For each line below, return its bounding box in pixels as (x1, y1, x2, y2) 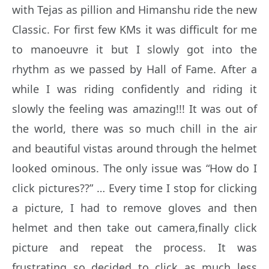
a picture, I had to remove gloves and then (12, 200, 257, 215)
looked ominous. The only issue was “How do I (12, 160, 257, 175)
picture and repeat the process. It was (12, 240, 257, 255)
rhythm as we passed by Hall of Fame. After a (12, 61, 257, 76)
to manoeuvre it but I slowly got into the (12, 41, 257, 56)
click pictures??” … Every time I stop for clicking (12, 180, 257, 195)
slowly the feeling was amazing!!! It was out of (12, 101, 257, 116)
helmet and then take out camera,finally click (12, 220, 257, 235)
